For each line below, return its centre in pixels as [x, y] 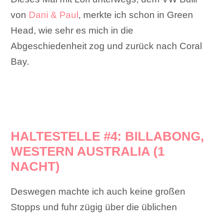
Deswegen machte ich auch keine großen [98, 192]
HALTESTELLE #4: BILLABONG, [108, 136]
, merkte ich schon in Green [136, 15]
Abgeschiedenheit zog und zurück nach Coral [107, 46]
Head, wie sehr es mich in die [72, 31]
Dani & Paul [54, 15]
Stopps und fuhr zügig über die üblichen [94, 207]
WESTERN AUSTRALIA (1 [88, 152]
